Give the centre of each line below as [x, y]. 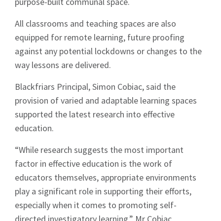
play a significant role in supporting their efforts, [103, 191]
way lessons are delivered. [65, 65]
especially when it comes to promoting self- [96, 205]
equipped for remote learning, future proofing [100, 37]
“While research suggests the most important [99, 150]
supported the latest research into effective [95, 114]
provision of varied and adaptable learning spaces [106, 101]
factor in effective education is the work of [93, 164]
